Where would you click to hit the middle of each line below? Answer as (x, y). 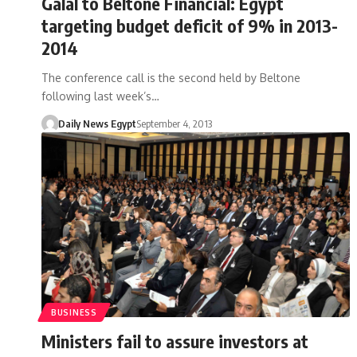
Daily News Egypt (97, 123)
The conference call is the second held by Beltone (171, 77)
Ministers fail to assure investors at (175, 341)
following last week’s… (100, 96)
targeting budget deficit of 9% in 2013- (190, 25)
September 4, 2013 (174, 123)
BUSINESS (74, 312)
